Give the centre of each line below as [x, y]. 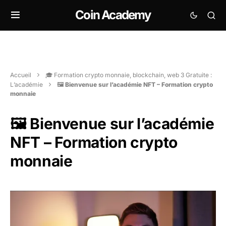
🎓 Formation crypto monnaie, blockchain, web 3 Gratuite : [129, 75]
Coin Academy [113, 15]
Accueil [21, 75]
